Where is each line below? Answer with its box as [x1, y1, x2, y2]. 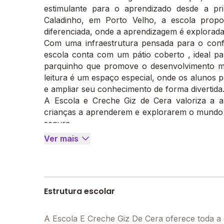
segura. [44, 118, 72, 128]
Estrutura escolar [44, 185, 115, 197]
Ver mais [44, 133, 78, 143]
